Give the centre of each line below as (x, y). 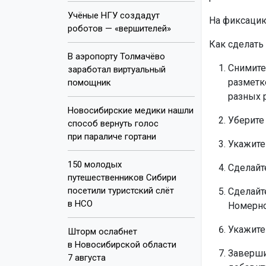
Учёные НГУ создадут (114, 15)
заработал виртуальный (117, 69)
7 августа (87, 257)
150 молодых (95, 164)
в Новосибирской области (122, 244)
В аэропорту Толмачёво (116, 56)
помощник (89, 82)
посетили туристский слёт (121, 190)
